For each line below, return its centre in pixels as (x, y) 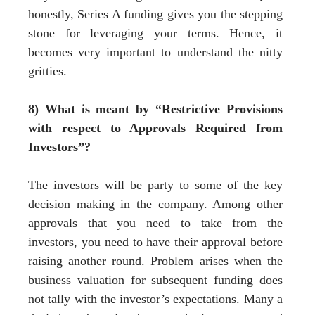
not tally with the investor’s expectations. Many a (155, 298)
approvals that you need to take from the (155, 223)
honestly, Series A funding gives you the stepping (155, 14)
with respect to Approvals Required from (155, 128)
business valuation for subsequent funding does (155, 279)
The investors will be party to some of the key (155, 185)
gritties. (47, 71)
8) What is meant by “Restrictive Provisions (155, 109)
